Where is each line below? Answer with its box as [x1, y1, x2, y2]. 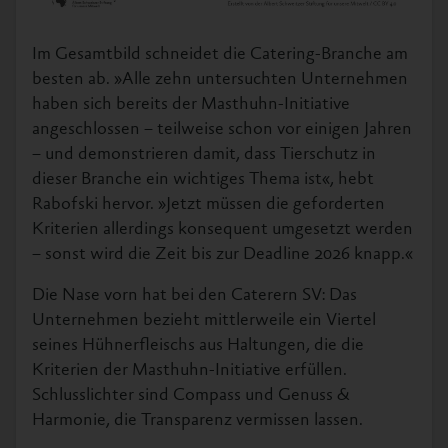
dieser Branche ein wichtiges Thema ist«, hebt [32, 170, 374, 189]
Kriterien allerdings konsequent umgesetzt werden [32, 220, 413, 239]
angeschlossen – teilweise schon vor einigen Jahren [32, 120, 412, 139]
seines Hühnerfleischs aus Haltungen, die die [32, 336, 364, 355]
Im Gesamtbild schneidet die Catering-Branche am [32, 45, 408, 64]
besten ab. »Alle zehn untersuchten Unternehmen [32, 70, 408, 89]
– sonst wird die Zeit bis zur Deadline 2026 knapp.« [32, 245, 413, 264]
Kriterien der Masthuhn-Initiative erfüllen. [32, 361, 347, 380]
